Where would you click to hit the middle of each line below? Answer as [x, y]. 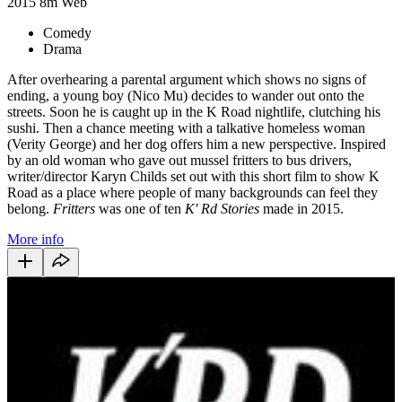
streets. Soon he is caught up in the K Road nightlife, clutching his [194, 111]
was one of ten [140, 208]
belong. [30, 208]
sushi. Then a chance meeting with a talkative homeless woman [186, 127]
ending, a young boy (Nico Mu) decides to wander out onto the [186, 95]
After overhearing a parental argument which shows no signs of [187, 79]
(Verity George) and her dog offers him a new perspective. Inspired [197, 144]
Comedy [67, 32]
